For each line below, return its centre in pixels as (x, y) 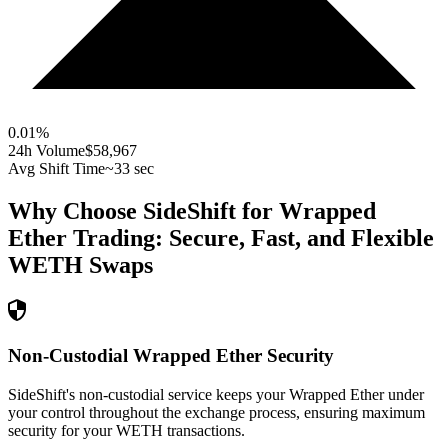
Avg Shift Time (56, 169)
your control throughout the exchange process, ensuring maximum (216, 412)
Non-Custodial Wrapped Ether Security (171, 355)
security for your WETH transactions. (126, 430)
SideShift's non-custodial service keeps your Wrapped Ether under (216, 394)
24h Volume (46, 151)
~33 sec (129, 169)
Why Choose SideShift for (143, 211)
